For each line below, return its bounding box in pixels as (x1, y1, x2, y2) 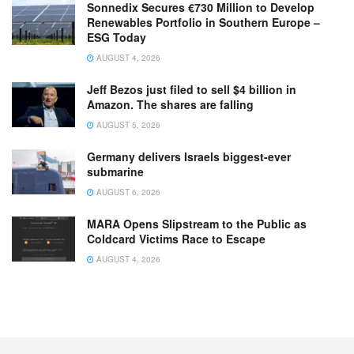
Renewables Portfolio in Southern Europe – (87, 13, 320, 30)
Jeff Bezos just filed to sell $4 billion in (87, 81, 296, 97)
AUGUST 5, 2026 (94, 119, 160, 130)
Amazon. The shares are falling (87, 96, 254, 112)
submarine (87, 163, 144, 179)
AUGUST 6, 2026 (94, 186, 160, 198)
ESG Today (87, 28, 146, 45)
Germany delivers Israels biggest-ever (87, 148, 291, 164)
